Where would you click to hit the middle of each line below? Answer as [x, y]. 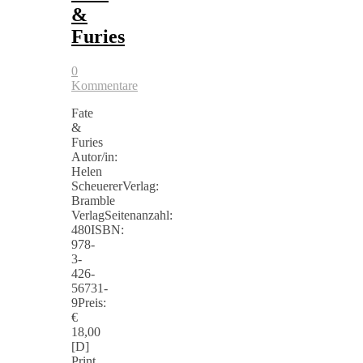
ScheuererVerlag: [115, 186]
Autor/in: [94, 156]
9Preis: [89, 302]
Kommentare [105, 85]
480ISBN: [98, 229]
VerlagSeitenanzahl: [122, 215]
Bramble [93, 200]
